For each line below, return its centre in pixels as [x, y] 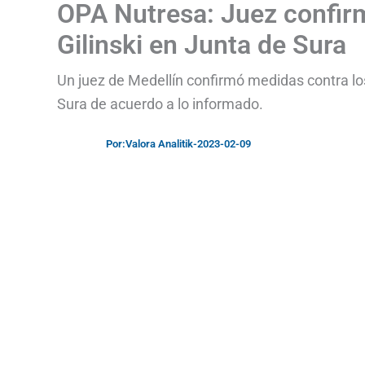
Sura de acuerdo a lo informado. [160, 104]
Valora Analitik [159, 144]
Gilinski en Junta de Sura [202, 45]
